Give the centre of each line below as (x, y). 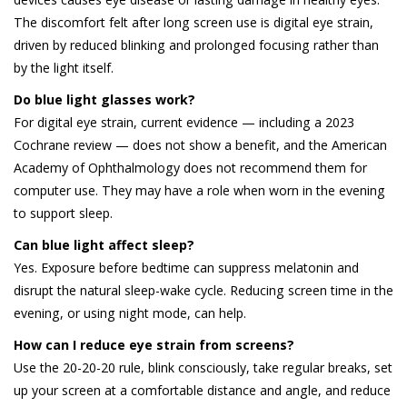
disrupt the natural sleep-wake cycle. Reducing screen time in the (203, 290)
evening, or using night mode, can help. (130, 313)
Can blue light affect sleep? (104, 245)
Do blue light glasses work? (104, 99)
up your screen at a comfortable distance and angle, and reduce (202, 390)
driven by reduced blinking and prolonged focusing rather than (196, 45)
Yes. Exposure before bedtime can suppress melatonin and (186, 268)
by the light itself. (64, 68)
